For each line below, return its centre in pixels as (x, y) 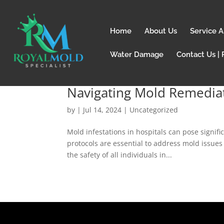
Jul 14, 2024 (102, 110)
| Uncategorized (150, 110)
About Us (160, 31)
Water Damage (136, 54)
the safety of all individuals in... (120, 155)
